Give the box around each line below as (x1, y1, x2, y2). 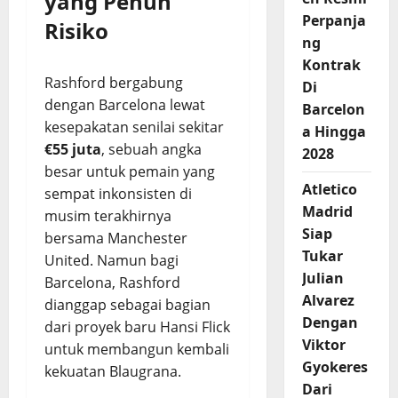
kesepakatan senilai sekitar (44, 117, 224, 137)
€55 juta (44, 139, 101, 159)
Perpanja (301, 10, 366, 30)
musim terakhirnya (44, 206, 171, 226)
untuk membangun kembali (44, 339, 229, 359)
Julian (301, 267, 344, 288)
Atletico (301, 179, 357, 199)
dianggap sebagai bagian (44, 295, 211, 314)
